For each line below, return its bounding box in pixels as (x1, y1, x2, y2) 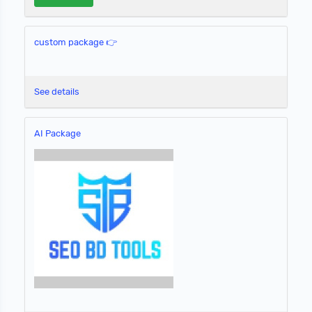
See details (34, 86, 79, 97)
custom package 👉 (34, 37, 117, 48)
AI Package (34, 128, 81, 139)
